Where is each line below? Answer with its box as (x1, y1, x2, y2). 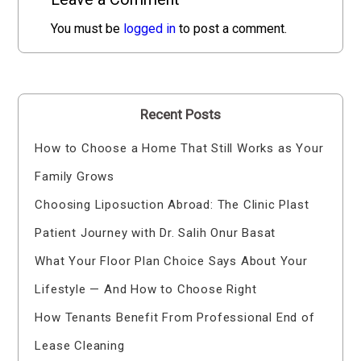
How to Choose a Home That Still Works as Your (35, 140, 324, 156)
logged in (123, 20, 176, 36)
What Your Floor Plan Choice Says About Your (35, 253, 308, 268)
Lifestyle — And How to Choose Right (35, 281, 257, 297)
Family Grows (35, 168, 115, 184)
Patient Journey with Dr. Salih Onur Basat (35, 225, 276, 240)
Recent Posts (140, 106, 221, 122)
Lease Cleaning (35, 338, 125, 353)
